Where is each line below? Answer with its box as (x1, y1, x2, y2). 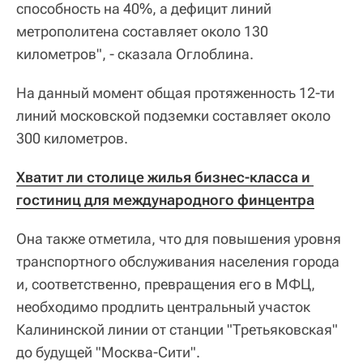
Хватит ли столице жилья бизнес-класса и (16, 169, 310, 186)
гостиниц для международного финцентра (16, 191, 314, 208)
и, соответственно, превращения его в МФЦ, (16, 275, 315, 293)
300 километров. (16, 130, 128, 147)
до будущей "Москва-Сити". (16, 344, 200, 361)
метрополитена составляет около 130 (16, 23, 268, 40)
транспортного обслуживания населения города (16, 253, 340, 270)
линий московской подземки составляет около (16, 107, 331, 124)
